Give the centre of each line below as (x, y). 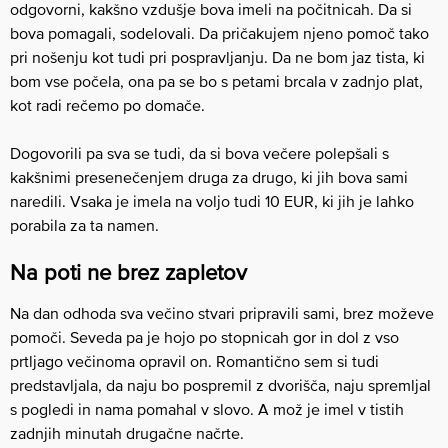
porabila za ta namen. (84, 225)
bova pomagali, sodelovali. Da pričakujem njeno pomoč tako (219, 33)
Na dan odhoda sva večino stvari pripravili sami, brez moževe (222, 313)
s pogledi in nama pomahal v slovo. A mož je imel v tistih (207, 409)
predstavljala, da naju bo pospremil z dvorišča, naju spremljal (220, 385)
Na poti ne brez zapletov (128, 272)
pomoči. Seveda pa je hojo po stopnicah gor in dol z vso (204, 337)
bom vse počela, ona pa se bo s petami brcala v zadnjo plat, (216, 81)
